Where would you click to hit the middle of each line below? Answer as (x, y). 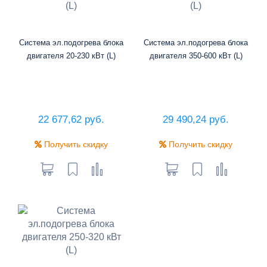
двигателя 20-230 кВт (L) (71, 55)
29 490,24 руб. (196, 119)
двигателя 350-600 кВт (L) (196, 55)
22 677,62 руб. (71, 119)
